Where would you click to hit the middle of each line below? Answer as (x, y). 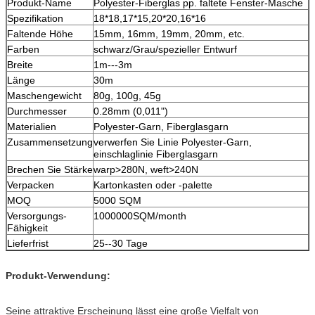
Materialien (32, 126)
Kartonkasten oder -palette (153, 185)
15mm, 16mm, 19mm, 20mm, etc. (169, 33)
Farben (23, 49)
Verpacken (31, 185)
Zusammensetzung (50, 142)
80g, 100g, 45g (127, 95)
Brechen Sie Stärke (50, 169)
